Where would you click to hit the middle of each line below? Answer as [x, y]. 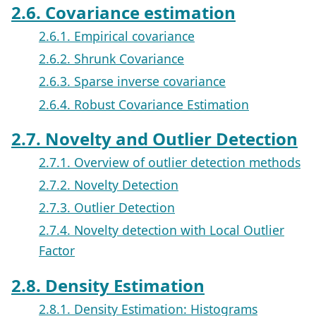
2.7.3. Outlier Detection [107, 208]
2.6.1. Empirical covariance [117, 36]
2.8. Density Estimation [108, 285]
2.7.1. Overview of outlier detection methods [170, 162]
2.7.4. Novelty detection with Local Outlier [162, 230]
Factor [57, 251]
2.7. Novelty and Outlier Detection [154, 138]
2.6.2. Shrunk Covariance [111, 59]
